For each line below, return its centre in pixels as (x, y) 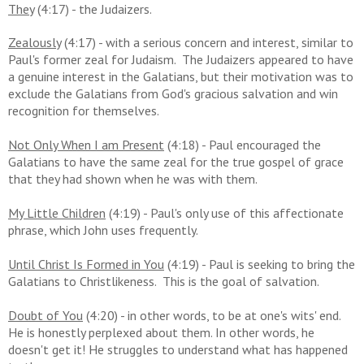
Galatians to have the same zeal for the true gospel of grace (176, 162)
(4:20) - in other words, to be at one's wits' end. (212, 316)
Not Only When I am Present (86, 145)
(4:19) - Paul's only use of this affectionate (225, 213)
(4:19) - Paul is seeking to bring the (260, 264)
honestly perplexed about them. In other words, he (176, 333)
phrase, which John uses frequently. (106, 230)
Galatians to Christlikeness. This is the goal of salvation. (164, 282)
